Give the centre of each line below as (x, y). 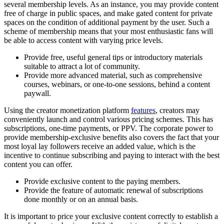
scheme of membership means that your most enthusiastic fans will (108, 31)
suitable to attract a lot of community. (82, 66)
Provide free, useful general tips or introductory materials (113, 57)
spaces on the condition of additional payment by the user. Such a (107, 22)
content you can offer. (38, 164)
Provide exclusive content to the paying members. (102, 181)
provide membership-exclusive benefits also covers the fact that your (111, 137)
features (143, 110)
